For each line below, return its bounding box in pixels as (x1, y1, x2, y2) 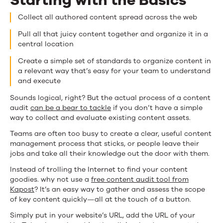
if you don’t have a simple (111, 103, 203, 112)
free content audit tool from (91, 174, 189, 184)
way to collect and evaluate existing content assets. (10, 112, 191, 122)
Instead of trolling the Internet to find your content (10, 164, 188, 174)
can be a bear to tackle (30, 103, 111, 112)
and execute (18, 76, 61, 86)
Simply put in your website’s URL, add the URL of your (10, 210, 195, 220)
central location (18, 39, 74, 49)
